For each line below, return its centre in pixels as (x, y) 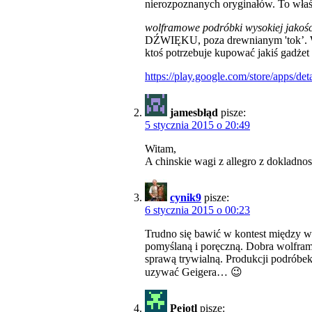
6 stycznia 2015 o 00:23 (197, 210)
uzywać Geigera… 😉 (194, 272)
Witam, (161, 149)
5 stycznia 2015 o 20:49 (197, 125)
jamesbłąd (194, 113)
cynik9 (186, 198)
